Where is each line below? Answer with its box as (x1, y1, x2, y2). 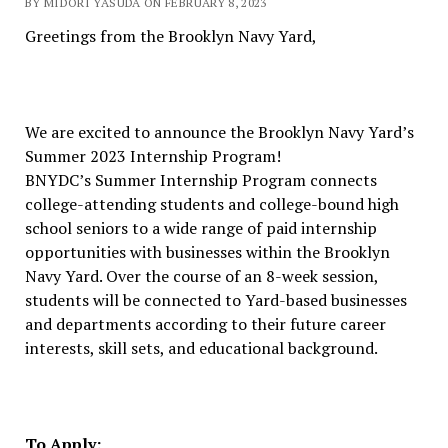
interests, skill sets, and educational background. (24, 337, 378, 359)
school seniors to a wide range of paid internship (24, 217, 377, 239)
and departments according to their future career (24, 313, 386, 335)
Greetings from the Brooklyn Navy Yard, (24, 25, 317, 47)
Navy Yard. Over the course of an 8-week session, (24, 265, 378, 287)
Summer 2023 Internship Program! (24, 145, 281, 167)
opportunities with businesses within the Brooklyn (24, 241, 390, 263)
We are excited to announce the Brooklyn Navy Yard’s (24, 121, 414, 143)
